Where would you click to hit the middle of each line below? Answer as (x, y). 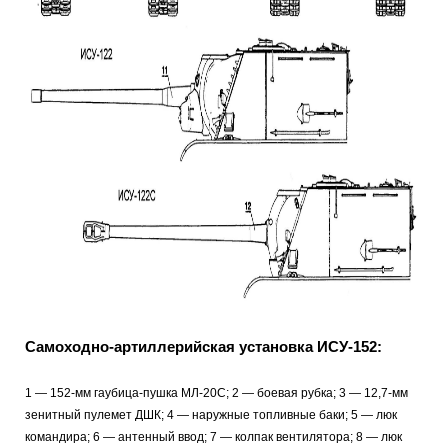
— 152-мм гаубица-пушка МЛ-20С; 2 (137, 392)
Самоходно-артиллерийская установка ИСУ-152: (203, 347)
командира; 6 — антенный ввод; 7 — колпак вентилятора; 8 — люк (213, 436)
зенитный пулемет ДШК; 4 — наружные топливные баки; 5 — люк (211, 414)
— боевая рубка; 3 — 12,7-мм (325, 392)
